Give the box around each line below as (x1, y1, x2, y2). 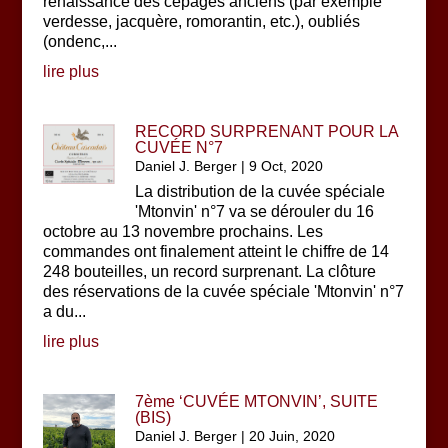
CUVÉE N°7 (135, 139, 224, 156)
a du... (42, 303, 86, 320)
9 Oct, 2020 (249, 158, 324, 174)
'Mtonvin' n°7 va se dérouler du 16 (135, 203, 375, 220)
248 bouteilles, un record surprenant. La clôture (42, 263, 376, 280)
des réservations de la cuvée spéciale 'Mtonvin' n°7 (42, 283, 404, 300)
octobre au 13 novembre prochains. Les (42, 223, 323, 240)
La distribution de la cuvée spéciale (135, 183, 386, 200)
